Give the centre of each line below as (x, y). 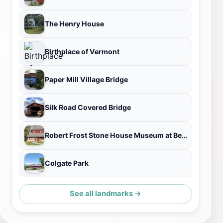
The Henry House (74, 23)
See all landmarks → (106, 194)
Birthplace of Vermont (82, 51)
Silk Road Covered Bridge (88, 107)
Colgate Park (67, 163)
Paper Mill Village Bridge (86, 79)
